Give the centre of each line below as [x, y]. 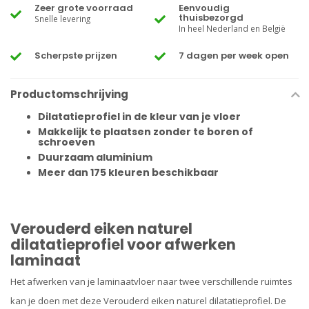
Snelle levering [62, 19]
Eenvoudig [204, 8]
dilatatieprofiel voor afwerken [123, 244]
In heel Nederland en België [232, 29]
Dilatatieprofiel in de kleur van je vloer [139, 117]
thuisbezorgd [211, 18]
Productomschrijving [69, 94]
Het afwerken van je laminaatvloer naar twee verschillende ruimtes [151, 281]
